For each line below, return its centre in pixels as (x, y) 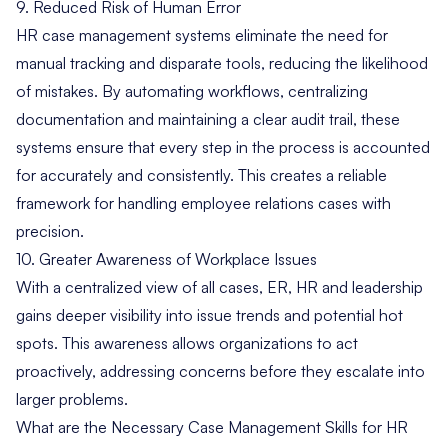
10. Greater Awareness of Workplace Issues (166, 259)
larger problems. (72, 399)
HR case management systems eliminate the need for (202, 35)
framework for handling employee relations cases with (203, 203)
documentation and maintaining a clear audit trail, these (208, 119)
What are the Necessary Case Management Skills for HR (212, 427)
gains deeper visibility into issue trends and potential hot (209, 315)
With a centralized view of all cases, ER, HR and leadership (219, 287)
